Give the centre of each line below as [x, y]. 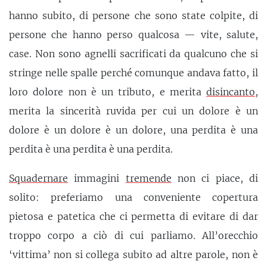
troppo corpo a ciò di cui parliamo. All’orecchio [133, 236]
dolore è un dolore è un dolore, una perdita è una [133, 130]
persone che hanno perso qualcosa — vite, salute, [133, 34]
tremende [148, 178]
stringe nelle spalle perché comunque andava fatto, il [133, 72]
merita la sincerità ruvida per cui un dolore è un [133, 111]
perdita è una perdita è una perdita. [91, 149]
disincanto [231, 91]
